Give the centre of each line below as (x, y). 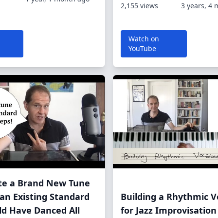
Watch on (144, 39)
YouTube (142, 48)
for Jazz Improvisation (169, 210)
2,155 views (139, 6)
